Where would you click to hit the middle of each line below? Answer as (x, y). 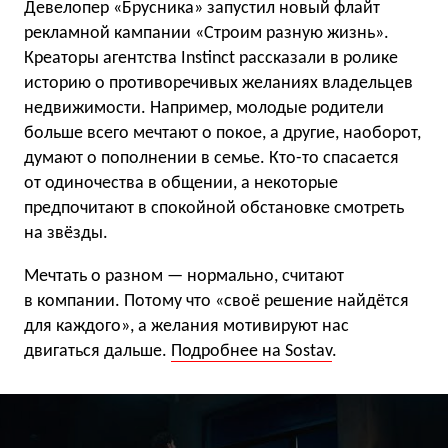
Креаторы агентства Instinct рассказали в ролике (211, 58)
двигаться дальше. (97, 351)
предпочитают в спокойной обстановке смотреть (214, 208)
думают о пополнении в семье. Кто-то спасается (211, 158)
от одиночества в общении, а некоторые (181, 183)
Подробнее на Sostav (251, 351)
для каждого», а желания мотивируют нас (186, 326)
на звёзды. (66, 233)
